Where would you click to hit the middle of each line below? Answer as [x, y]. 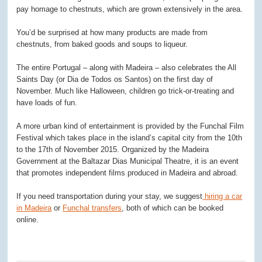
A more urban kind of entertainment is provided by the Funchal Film [130, 126]
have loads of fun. [47, 103]
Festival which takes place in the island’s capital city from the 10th [130, 138]
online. [28, 220]
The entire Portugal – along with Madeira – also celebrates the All [127, 68]
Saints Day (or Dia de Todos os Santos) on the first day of [115, 80]
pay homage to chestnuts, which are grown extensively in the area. [130, 9]
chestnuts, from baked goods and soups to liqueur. [102, 44]
